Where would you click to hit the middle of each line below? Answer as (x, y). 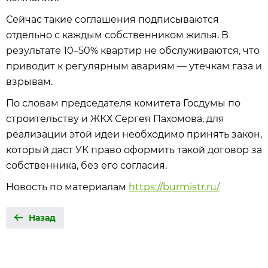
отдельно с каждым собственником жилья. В (117, 35)
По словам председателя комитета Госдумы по (123, 103)
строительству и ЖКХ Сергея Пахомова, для (115, 119)
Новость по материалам (67, 187)
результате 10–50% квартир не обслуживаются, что (133, 51)
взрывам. (29, 82)
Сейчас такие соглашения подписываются (112, 19)
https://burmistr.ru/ (174, 187)
